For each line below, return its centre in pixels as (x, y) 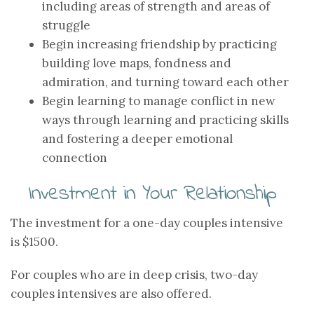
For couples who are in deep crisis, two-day (134, 275)
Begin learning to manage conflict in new (159, 101)
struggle (66, 25)
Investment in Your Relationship (152, 194)
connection (75, 158)
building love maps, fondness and (137, 63)
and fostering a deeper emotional (137, 139)
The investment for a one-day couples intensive (147, 223)
